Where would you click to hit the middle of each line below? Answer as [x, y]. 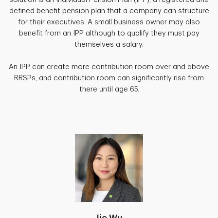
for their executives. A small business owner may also [109, 22]
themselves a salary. [109, 44]
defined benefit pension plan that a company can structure [109, 11]
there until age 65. [109, 89]
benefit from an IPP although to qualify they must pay [109, 33]
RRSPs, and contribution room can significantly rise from [109, 78]
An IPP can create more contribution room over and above [109, 67]
